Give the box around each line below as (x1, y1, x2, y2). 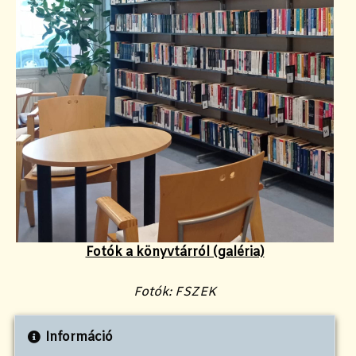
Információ (44, 328, 113, 346)
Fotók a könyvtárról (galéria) (85, 243, 265, 261)
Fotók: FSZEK (133, 283, 216, 300)
